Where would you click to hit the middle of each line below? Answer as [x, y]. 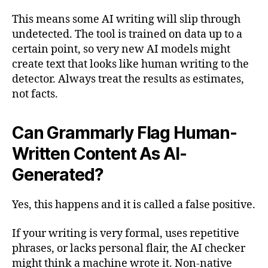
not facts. [35, 95]
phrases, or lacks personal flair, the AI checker [129, 248]
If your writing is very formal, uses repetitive [126, 233]
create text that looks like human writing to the [130, 65]
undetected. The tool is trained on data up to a [127, 35]
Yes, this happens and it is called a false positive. [134, 205]
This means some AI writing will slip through [126, 20]
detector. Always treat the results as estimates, [128, 80]
